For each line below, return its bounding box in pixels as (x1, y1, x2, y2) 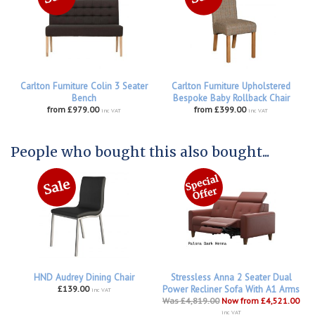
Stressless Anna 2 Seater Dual (170, 271, 292, 284)
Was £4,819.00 (162, 295, 219, 307)
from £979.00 (47, 104, 99, 115)
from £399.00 (194, 104, 246, 115)
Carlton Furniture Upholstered (172, 80, 290, 93)
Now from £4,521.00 (221, 295, 300, 307)
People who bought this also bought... (11, 143, 269, 161)
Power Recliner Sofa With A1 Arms (162, 283, 300, 296)
